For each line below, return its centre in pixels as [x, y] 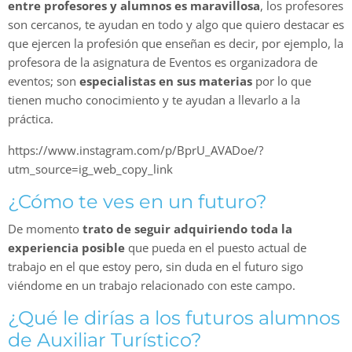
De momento [44, 229]
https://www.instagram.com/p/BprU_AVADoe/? [136, 150]
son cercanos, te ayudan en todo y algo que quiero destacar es [176, 25]
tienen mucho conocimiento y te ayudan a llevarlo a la [154, 100]
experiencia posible [66, 248]
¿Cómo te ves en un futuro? [137, 202]
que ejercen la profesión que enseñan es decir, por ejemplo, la [176, 44]
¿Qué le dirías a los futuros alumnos [174, 318]
